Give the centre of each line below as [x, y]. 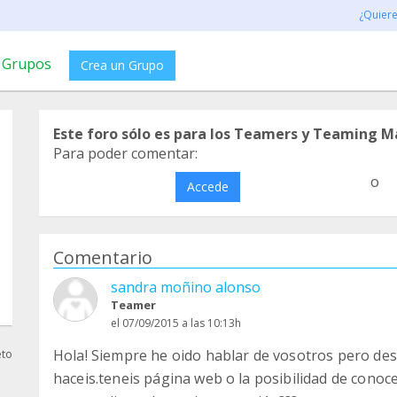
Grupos [27, 64]
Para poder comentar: [125, 153]
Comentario [103, 257]
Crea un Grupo [122, 65]
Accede [207, 187]
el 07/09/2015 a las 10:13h [176, 323]
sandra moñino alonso [186, 287]
